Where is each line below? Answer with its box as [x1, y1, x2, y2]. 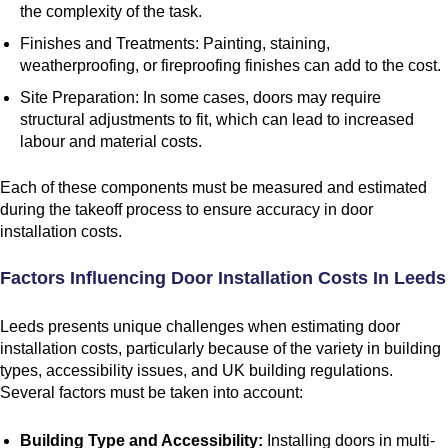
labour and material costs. [20, 132, 202, 150]
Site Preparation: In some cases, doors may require [20, 88, 381, 106]
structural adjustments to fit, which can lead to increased [20, 110, 414, 128]
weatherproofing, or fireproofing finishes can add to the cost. [20, 56, 441, 74]
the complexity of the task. [20, 2, 202, 20]
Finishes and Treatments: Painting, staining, [20, 34, 330, 52]
